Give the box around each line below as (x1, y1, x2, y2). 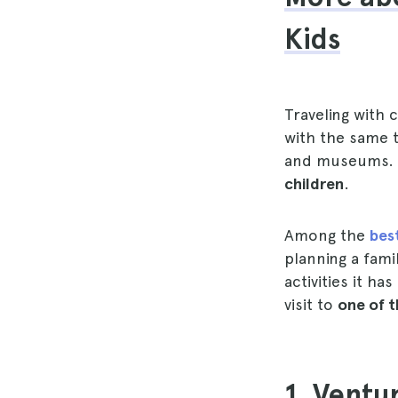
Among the (284, 226, 370, 244)
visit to (284, 295, 338, 314)
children (284, 174, 344, 193)
